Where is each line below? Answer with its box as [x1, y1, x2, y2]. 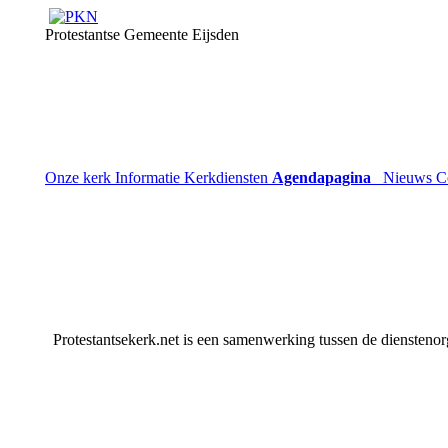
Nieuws [379, 169, 436, 186]
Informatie [115, 169, 184, 186]
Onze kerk [45, 169, 115, 186]
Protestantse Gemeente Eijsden [45, 26, 239, 43]
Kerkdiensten [184, 169, 272, 186]
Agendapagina [272, 169, 371, 186]
